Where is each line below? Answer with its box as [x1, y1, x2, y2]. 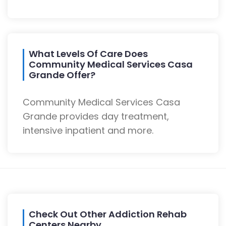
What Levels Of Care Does [29, 47, 148, 61]
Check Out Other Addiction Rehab [29, 208, 187, 221]
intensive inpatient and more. [23, 124, 153, 137]
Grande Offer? [29, 69, 95, 82]
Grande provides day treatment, [23, 110, 169, 123]
